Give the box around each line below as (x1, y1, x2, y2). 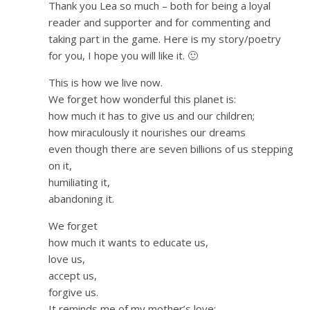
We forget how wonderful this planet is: (48, 92, 236, 107)
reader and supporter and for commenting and (48, 15, 271, 30)
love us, (48, 252, 85, 266)
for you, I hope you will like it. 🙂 (48, 48, 198, 63)
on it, (48, 158, 72, 173)
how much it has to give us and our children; (48, 109, 255, 123)
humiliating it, (48, 175, 110, 190)
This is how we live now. (48, 75, 163, 90)
